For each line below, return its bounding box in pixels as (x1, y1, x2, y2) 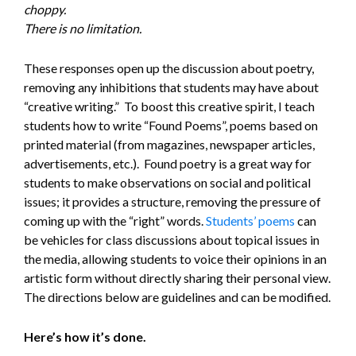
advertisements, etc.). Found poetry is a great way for (24, 155, 311, 171)
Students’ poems (206, 212, 295, 228)
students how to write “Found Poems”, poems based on (24, 117, 318, 133)
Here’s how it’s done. (24, 328, 146, 344)
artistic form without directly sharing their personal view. (24, 269, 331, 285)
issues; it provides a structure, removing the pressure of (24, 193, 321, 209)
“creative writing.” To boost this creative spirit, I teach (24, 98, 315, 114)
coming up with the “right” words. (24, 212, 206, 228)
